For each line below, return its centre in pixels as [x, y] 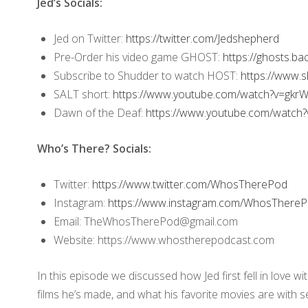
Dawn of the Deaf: [99, 112]
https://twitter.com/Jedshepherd [202, 38]
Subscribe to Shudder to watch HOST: [147, 75]
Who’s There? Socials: [94, 148]
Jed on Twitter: [89, 38]
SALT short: [83, 94]
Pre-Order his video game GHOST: [138, 57]
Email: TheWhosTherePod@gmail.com [145, 221]
